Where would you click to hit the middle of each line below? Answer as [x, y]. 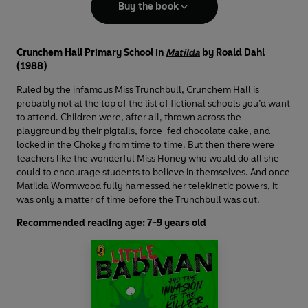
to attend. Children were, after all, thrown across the [129, 118]
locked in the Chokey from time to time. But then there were [145, 145]
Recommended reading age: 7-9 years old [111, 223]
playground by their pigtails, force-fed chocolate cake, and [143, 131]
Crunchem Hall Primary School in [91, 53]
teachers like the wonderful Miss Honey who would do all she [148, 159]
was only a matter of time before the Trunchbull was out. [138, 200]
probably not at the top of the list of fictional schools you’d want [153, 104]
